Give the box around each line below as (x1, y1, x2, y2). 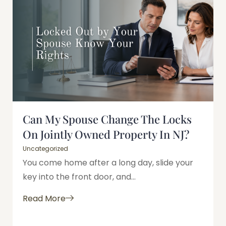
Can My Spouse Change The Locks (23, 111, 192, 127)
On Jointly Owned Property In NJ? (23, 127, 189, 142)
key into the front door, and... (23, 171, 136, 183)
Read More (23, 192, 66, 204)
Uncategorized (23, 144, 68, 153)
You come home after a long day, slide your (23, 157, 193, 169)
